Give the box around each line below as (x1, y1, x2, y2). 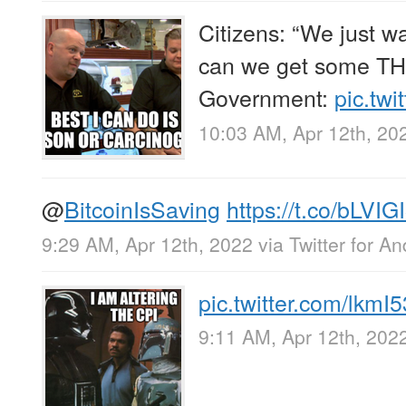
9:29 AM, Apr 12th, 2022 (42, 229, 253, 257)
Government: (198, 81, 334, 114)
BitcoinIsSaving (64, 192, 220, 226)
